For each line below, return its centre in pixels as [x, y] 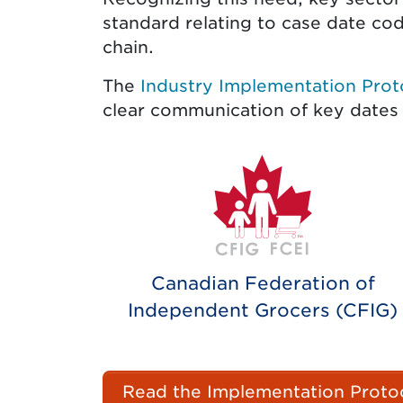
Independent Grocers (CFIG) [263, 311]
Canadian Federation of [263, 284]
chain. [128, 47]
